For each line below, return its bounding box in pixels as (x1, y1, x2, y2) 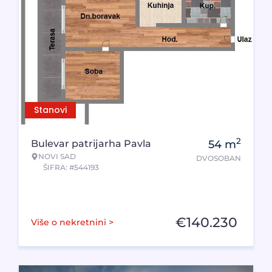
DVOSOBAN (196, 154, 241, 163)
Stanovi (34, 104, 67, 116)
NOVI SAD (38, 152, 76, 161)
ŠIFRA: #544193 (43, 163, 99, 172)
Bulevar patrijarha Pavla (31, 138, 151, 149)
